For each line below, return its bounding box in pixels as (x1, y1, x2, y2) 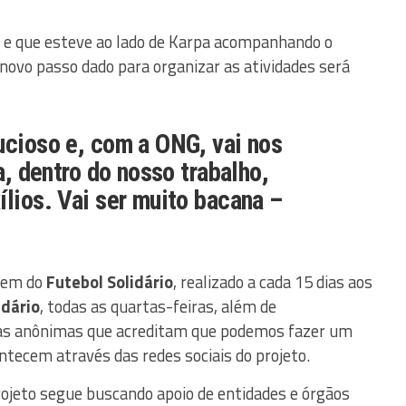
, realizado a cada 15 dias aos (173, 268, 372, 295)
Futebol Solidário (46, 268, 173, 295)
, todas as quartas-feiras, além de (40, 293, 276, 319)
